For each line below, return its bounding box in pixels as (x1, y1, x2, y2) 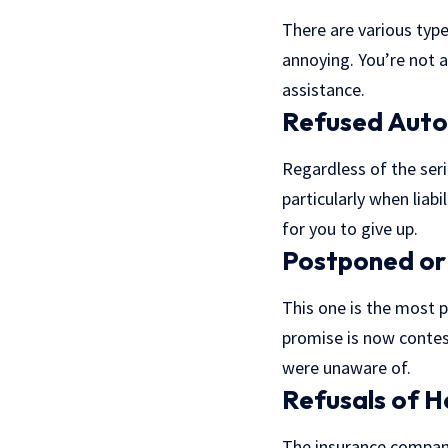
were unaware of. (282, 355, 411, 379)
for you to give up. (282, 216, 418, 240)
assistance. (282, 77, 365, 101)
